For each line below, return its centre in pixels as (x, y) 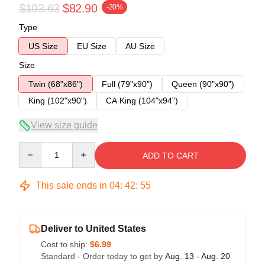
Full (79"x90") (127, 84)
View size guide (64, 125)
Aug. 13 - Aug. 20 (198, 256)
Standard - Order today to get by (103, 256)
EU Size (92, 46)
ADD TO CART (170, 155)
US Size (43, 46)
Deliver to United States (93, 228)
